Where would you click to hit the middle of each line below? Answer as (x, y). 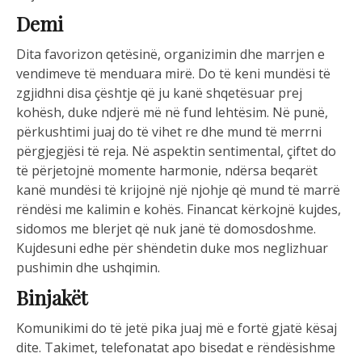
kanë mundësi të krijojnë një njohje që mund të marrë (178, 190)
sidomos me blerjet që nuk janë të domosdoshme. (166, 229)
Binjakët (52, 298)
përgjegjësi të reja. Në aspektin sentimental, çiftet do (176, 152)
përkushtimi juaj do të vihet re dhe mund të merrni (169, 132)
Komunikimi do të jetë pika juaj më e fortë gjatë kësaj (177, 328)
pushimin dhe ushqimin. (88, 268)
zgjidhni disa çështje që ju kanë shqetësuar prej (159, 93)
